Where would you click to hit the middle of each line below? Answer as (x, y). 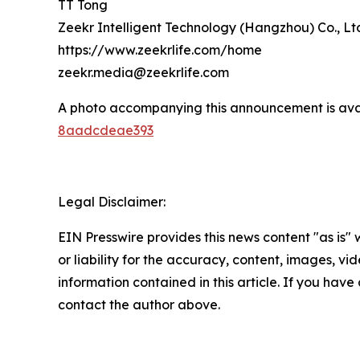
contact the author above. (139, 304)
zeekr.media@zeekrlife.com (143, 72)
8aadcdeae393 (106, 130)
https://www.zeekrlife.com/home (160, 49)
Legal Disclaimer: (112, 201)
